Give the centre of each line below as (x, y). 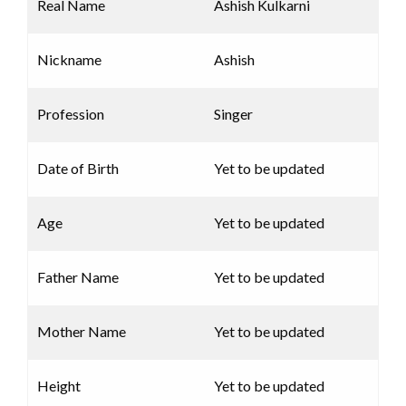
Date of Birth (78, 169)
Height (59, 386)
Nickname (69, 60)
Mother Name (82, 332)
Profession (71, 114)
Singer (233, 114)
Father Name (78, 277)
